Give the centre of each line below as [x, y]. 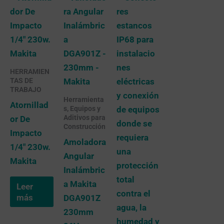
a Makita [80, 184]
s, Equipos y [82, 108]
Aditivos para [84, 117]
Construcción [84, 126]
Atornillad [29, 105]
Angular [78, 156]
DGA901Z [82, 198]
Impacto [26, 133]
